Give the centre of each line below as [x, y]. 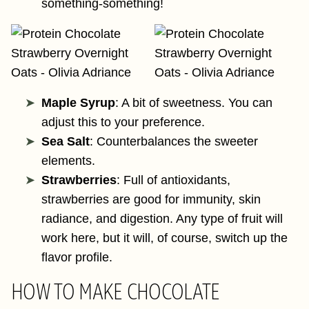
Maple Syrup [78, 103]
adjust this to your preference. [125, 122]
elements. [70, 161]
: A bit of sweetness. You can [194, 103]
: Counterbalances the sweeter [174, 141]
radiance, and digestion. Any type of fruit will [162, 219]
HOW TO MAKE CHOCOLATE [116, 292]
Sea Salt [66, 141]
